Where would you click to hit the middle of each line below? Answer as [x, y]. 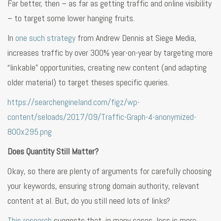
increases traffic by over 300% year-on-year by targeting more [110, 52]
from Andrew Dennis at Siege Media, [136, 37]
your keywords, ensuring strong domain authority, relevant [103, 185]
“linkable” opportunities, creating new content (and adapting [107, 67]
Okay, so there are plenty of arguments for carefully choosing [110, 171]
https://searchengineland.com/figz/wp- [74, 102]
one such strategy [45, 37]
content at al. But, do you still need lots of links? [89, 200]
